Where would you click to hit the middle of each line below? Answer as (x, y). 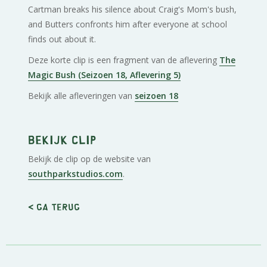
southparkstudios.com (76, 173)
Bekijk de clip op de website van (90, 159)
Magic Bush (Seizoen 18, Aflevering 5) (105, 74)
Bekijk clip (63, 139)
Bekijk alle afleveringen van (82, 95)
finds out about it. (62, 39)
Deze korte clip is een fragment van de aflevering (124, 60)
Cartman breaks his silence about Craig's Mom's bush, (133, 9)
